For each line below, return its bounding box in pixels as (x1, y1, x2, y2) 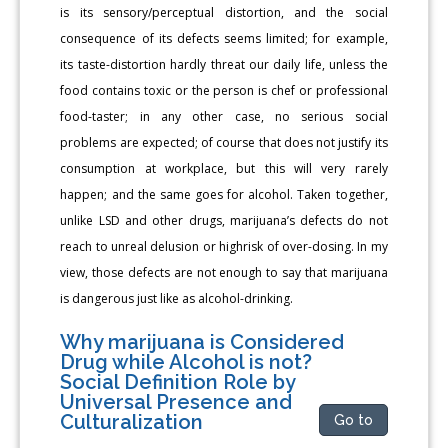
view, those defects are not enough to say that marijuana (60, 263, 388, 281)
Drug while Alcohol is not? (60, 349, 313, 374)
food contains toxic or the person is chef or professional (60, 81, 388, 99)
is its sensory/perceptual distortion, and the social (60, 3, 388, 21)
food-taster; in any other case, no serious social (60, 107, 388, 125)
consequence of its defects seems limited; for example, (60, 29, 388, 47)
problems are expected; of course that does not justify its (60, 133, 388, 151)
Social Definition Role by (60, 369, 296, 394)
